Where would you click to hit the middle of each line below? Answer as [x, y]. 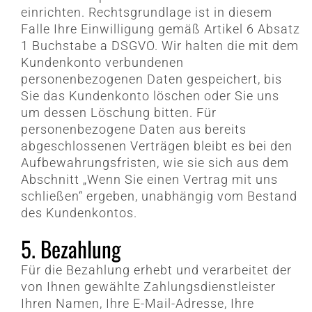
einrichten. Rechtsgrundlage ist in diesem [146, 13]
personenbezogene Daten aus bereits [133, 130]
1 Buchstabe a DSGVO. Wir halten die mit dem [159, 46]
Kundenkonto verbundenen [102, 63]
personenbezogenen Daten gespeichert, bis [151, 79]
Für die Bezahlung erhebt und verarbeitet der [156, 270]
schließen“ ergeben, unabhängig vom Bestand [159, 196]
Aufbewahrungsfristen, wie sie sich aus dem [155, 163]
